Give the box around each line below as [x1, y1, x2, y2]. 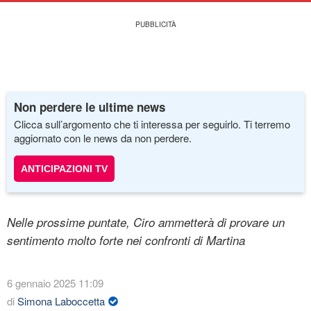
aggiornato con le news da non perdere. [14, 131, 192, 145]
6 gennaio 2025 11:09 [7, 276, 103, 290]
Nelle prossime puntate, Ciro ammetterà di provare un [7, 214, 285, 230]
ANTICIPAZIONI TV [21, 163, 108, 174]
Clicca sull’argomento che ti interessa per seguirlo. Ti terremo [14, 117, 290, 131]
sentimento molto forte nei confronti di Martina [7, 232, 245, 249]
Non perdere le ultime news [14, 99, 165, 115]
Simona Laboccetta [17, 294, 105, 308]
